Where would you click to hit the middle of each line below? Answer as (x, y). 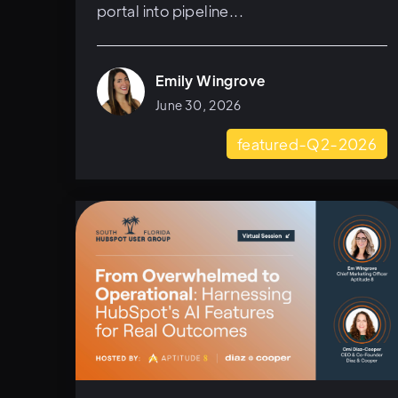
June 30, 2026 (198, 105)
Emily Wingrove (210, 81)
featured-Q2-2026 (307, 144)
